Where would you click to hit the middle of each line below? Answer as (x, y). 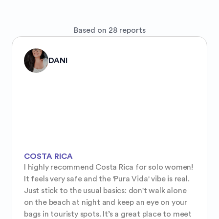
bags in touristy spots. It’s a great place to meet (108, 214)
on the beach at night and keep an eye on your (106, 202)
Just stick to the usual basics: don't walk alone (105, 190)
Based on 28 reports (109, 31)
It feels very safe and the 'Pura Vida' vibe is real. (107, 179)
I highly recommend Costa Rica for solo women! (109, 167)
